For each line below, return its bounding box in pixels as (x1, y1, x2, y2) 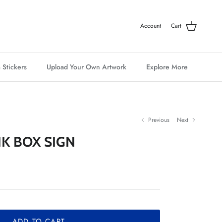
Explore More (146, 61, 188, 72)
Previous (148, 115, 170, 125)
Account (140, 21, 161, 31)
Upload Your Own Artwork (47, 61, 126, 72)
